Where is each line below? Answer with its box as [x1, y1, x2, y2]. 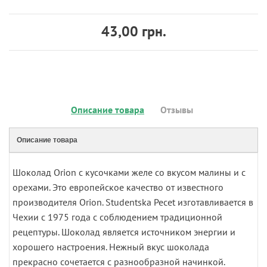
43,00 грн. [101, 22, 166, 41]
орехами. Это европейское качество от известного [13, 181, 223, 194]
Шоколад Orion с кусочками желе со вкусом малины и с [13, 166, 246, 179]
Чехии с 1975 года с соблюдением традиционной [13, 211, 222, 223]
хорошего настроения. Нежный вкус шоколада [13, 241, 209, 253]
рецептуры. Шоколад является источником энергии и [13, 226, 235, 238]
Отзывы [160, 104, 193, 116]
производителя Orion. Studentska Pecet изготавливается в [13, 196, 253, 209]
